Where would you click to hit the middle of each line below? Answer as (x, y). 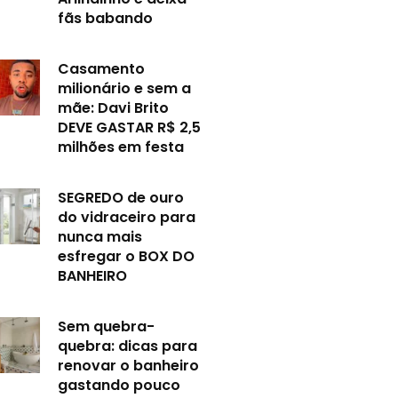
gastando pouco (119, 385)
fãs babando (106, 18)
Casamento (102, 68)
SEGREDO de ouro (121, 197)
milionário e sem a (125, 88)
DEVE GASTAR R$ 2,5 (130, 127)
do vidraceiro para (127, 217)
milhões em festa (121, 147)
